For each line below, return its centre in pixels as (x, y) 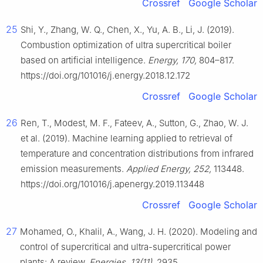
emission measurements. (73, 169)
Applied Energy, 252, (169, 169)
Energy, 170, (172, 60)
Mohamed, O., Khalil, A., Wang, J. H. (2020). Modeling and (139, 232)
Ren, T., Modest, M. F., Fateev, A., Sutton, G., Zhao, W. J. (134, 123)
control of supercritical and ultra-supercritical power (125, 247)
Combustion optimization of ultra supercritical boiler (126, 45)
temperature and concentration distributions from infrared (137, 154)
